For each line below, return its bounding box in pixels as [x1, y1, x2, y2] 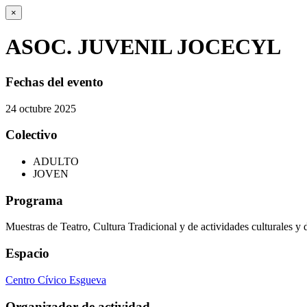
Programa [5, 193, 63, 208]
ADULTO [33, 156, 79, 168]
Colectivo [5, 127, 58, 143]
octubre [19, 102, 51, 114]
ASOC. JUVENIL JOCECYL [5, 34, 281, 60]
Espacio [5, 246, 49, 261]
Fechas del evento [5, 74, 103, 89]
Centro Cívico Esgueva [5, 273, 106, 286]
